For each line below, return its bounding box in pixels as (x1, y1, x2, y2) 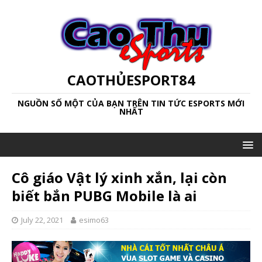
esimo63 (79, 215, 109, 225)
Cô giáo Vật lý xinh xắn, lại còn (12, 168, 227, 187)
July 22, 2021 (21, 215, 63, 225)
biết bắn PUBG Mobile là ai (12, 186, 197, 205)
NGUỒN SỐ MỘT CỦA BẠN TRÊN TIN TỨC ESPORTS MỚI (18, 98, 244, 109)
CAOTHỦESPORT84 (67, 70, 195, 89)
